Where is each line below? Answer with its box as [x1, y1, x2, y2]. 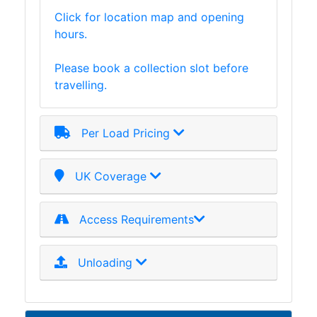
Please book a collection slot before [54, 60, 248, 75]
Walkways [6, 15, 59, 29]
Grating [6, 66, 45, 80]
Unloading [67, 255, 136, 270]
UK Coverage [64, 168, 150, 183]
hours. [54, 26, 87, 41]
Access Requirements [69, 212, 194, 226]
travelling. [54, 77, 107, 92]
